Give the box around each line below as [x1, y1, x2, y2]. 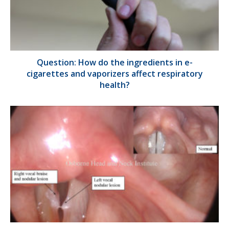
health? [99, 79, 130, 90]
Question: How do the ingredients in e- [36, 56, 193, 68]
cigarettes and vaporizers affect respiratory [26, 67, 203, 79]
